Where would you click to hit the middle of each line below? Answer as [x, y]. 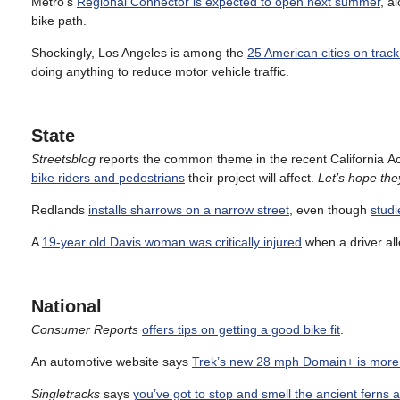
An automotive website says [112, 362]
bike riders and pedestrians [108, 178]
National [67, 306]
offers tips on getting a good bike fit [241, 329]
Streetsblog [63, 159]
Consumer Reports [85, 329]
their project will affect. [251, 178]
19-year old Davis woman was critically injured [172, 242]
